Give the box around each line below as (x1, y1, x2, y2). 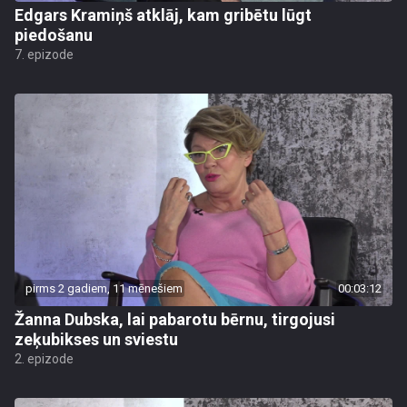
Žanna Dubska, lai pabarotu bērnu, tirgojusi (15, 310, 335, 329)
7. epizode (15, 47, 74, 62)
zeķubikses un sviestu (15, 330, 178, 349)
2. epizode (15, 352, 74, 366)
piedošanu (15, 25, 93, 45)
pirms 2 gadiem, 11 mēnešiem (25, 282, 183, 295)
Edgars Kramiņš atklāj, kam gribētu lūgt (15, 5, 312, 25)
